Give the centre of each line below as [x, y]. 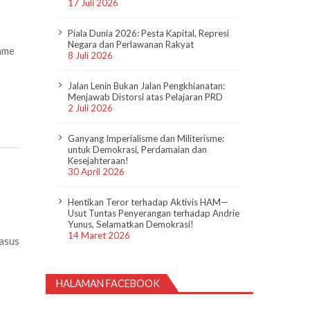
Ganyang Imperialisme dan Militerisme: [146, 138]
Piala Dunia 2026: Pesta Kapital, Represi [149, 33]
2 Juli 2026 [91, 108]
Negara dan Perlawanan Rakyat [131, 44]
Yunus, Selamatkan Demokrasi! [131, 224]
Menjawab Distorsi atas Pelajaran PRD [146, 97]
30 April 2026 [97, 171]
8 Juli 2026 [91, 55]
